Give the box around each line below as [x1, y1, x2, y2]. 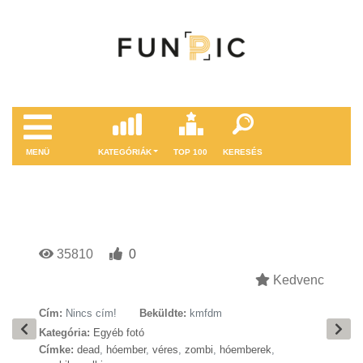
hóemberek [220, 344, 271, 356]
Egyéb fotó [93, 327, 144, 339]
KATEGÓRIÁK [97, 147, 152, 156]
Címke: [39, 344, 74, 356]
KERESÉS [223, 147, 263, 156]
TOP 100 [173, 147, 208, 156]
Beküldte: [139, 307, 186, 319]
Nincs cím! [66, 307, 117, 319]
